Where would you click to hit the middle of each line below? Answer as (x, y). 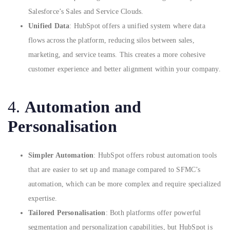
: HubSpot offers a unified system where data (137, 26)
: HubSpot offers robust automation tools (155, 155)
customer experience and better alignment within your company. (124, 69)
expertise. (43, 198)
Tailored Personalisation (67, 213)
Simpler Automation (61, 155)
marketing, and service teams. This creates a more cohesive (117, 54)
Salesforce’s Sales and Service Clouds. (86, 11)
